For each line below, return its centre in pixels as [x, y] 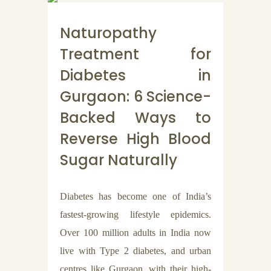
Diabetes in [135, 75]
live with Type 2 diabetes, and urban [135, 251]
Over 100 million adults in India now [135, 233]
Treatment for [135, 54]
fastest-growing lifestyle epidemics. [135, 214]
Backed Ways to [135, 118]
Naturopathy [108, 33]
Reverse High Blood [135, 139]
